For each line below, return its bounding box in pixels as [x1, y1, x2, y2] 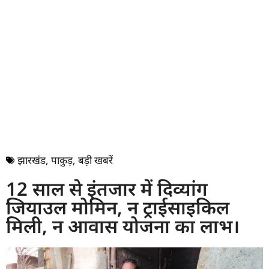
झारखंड [17, 153, 46, 168]
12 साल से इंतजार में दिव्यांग [6, 176, 208, 202]
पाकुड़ [51, 153, 73, 168]
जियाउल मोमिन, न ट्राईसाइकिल [6, 195, 229, 220]
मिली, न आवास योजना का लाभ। [6, 213, 240, 239]
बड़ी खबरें [78, 153, 113, 168]
